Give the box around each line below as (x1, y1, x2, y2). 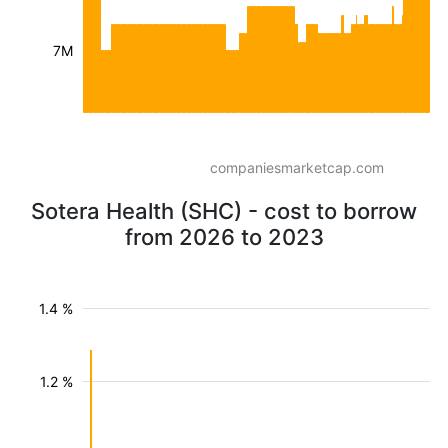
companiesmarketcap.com (210, 159, 384, 176)
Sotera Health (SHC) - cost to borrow (31, 198, 417, 224)
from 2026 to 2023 (124, 224, 324, 250)
